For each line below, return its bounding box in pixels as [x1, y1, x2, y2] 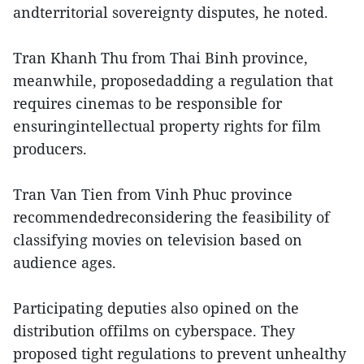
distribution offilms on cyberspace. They [13, 321, 295, 340]
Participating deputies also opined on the [13, 298, 299, 318]
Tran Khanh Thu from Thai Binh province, [13, 48, 308, 67]
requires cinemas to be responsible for [13, 93, 282, 113]
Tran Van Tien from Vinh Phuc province [13, 184, 292, 204]
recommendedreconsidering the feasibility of [13, 207, 330, 227]
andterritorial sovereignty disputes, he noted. [13, 2, 328, 22]
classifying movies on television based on [13, 230, 302, 249]
